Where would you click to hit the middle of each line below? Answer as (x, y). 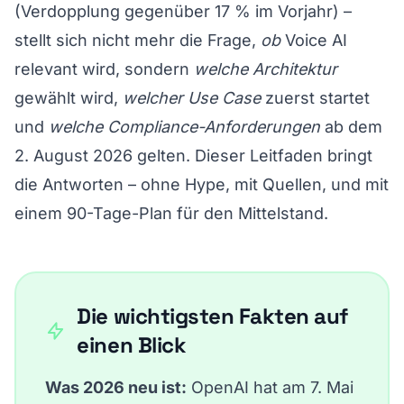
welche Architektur (266, 69)
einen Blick (132, 344)
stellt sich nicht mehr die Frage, (138, 40)
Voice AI (314, 40)
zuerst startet (315, 97)
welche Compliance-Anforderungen (184, 126)
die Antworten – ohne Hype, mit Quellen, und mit (202, 184)
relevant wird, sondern (104, 69)
